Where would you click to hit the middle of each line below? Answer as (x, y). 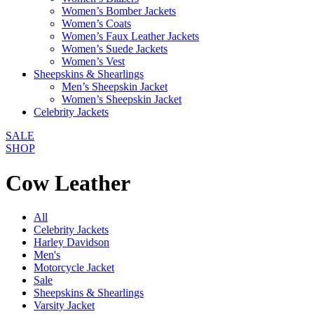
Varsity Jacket (64, 306)
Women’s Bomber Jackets (119, 11)
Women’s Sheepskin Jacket (122, 100)
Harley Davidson (71, 243)
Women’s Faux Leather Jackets (130, 36)
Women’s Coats (96, 24)
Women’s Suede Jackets (115, 49)
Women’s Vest (93, 62)
